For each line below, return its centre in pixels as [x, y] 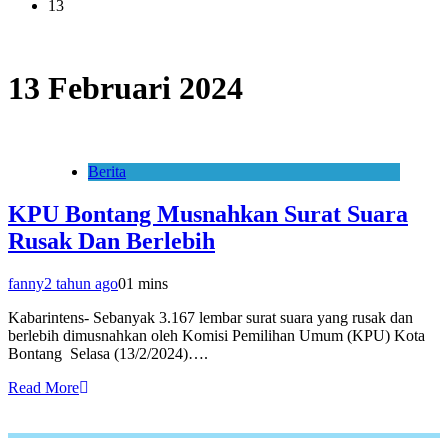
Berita [107, 171]
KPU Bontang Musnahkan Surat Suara [208, 213]
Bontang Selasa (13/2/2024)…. [108, 353]
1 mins [147, 283]
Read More [43, 387]
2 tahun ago [81, 283]
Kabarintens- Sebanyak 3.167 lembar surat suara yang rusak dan [210, 317]
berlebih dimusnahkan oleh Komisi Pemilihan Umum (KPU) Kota [216, 335]
